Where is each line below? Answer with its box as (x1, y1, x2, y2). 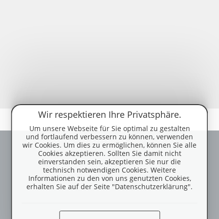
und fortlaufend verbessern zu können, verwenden (26, 132, 193, 141)
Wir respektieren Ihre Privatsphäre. (38, 109, 181, 120)
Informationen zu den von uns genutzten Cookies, (28, 174, 191, 183)
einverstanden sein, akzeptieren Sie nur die (38, 157, 181, 166)
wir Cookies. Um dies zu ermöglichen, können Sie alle (22, 140, 197, 150)
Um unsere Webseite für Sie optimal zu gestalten (29, 124, 190, 133)
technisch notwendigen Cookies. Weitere (43, 165, 176, 175)
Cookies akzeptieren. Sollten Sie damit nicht (38, 149, 181, 158)
